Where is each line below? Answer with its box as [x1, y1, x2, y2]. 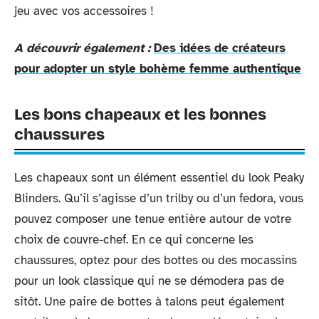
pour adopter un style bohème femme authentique [14, 61, 301, 76]
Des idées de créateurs [154, 40, 286, 56]
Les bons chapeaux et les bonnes [14, 105, 266, 124]
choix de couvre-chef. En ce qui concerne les [14, 231, 253, 247]
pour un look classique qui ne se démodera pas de [14, 273, 284, 288]
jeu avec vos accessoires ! [14, 4, 161, 19]
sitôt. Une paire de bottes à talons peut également [14, 293, 285, 309]
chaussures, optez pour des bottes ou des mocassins [14, 252, 297, 268]
